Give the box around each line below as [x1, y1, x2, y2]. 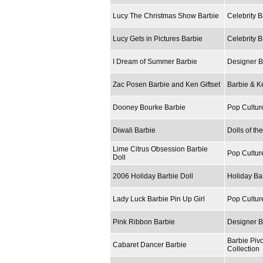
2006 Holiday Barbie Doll [113, 171, 193, 180]
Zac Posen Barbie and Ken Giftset [113, 80, 220, 89]
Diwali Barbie [113, 126, 156, 134]
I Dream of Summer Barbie [113, 57, 197, 66]
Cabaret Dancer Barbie [113, 240, 187, 249]
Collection [227, 244, 259, 253]
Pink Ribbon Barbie [113, 217, 175, 226]
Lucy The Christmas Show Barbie [113, 11, 219, 20]
